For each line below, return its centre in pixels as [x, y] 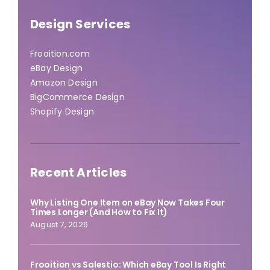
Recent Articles [78, 173]
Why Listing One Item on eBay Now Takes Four [127, 203]
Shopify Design [62, 112]
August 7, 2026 [59, 225]
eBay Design [56, 68]
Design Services [80, 24]
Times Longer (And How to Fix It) [99, 212]
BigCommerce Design [77, 97]
